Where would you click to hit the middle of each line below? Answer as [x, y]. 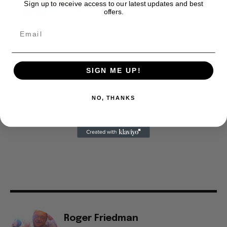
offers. [113, 11]
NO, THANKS [113, 98]
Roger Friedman [101, 219]
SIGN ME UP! [113, 70]
